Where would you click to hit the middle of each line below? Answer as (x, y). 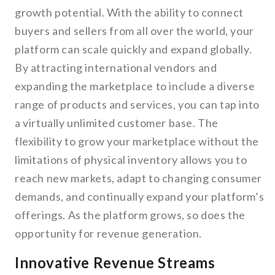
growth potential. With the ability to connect (130, 13)
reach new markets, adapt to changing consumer (139, 178)
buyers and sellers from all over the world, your (134, 31)
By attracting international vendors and (116, 68)
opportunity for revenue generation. (109, 234)
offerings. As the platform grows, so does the (130, 215)
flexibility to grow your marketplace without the (137, 141)
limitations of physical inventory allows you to (131, 160)
